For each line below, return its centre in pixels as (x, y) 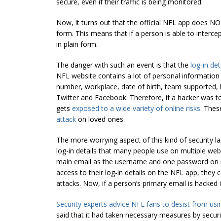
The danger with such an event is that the (123, 65)
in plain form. (77, 44)
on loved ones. (100, 119)
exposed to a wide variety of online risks (136, 108)
